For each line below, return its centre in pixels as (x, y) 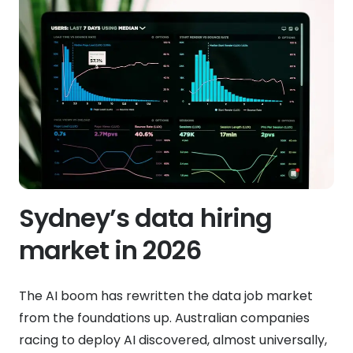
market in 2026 (110, 250)
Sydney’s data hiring (145, 217)
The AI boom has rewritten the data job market (166, 295)
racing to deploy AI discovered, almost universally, (173, 340)
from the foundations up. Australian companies (164, 318)
